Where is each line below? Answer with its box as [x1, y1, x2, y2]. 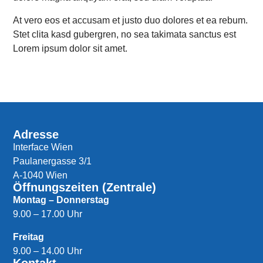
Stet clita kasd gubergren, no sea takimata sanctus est [13, 29, 237, 39]
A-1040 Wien [13, 170, 68, 180]
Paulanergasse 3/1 [13, 156, 92, 166]
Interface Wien [13, 141, 73, 152]
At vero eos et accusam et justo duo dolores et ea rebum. [13, 15, 248, 25]
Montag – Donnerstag [13, 195, 110, 205]
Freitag [13, 231, 45, 242]
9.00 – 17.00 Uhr [13, 209, 83, 220]
